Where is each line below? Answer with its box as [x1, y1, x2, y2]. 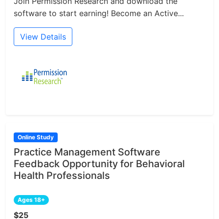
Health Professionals [14, 170, 110, 182]
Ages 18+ [17, 196, 45, 204]
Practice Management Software [14, 146, 160, 158]
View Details [20, 31, 66, 42]
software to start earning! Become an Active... [14, 8, 184, 18]
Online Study [17, 133, 54, 141]
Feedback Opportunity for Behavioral [14, 158, 185, 170]
